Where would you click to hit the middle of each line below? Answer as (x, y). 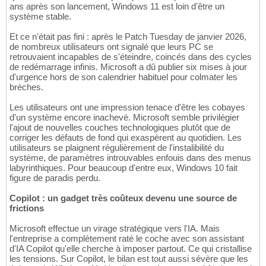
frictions (27, 208)
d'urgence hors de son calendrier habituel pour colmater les (123, 77)
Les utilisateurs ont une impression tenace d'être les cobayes (127, 107)
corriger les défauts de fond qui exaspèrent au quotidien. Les (126, 137)
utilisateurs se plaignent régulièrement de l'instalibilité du (117, 147)
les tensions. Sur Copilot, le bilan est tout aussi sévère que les (129, 258)
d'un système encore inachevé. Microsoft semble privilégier (124, 117)
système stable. (40, 16)
